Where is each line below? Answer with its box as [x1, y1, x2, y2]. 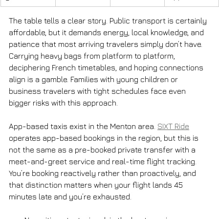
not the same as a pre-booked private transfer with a [9, 145, 197, 154]
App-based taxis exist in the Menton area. [9, 121, 157, 131]
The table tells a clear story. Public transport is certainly [9, 16, 209, 25]
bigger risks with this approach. [9, 98, 118, 107]
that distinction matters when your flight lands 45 [9, 180, 185, 189]
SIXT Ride [157, 121, 189, 131]
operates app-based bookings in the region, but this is [9, 133, 200, 142]
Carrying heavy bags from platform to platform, [9, 51, 177, 60]
